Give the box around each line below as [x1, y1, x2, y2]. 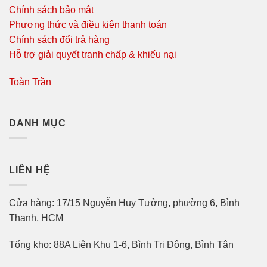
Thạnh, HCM [9, 212, 63, 223]
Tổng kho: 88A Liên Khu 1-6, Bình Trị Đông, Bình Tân [9, 240, 234, 250]
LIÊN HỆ [9, 165, 51, 175]
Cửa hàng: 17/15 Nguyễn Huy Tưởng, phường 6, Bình [9, 197, 240, 208]
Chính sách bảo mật [9, 4, 94, 15]
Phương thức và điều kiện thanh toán [9, 19, 167, 30]
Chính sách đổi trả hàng [9, 34, 110, 45]
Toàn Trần [9, 76, 51, 87]
